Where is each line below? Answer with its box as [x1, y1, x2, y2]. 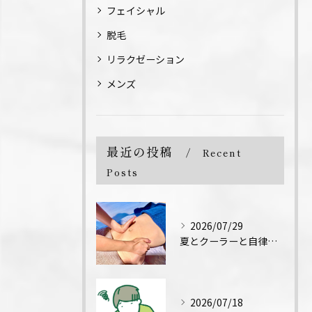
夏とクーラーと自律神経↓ [267, 234, 277, 249]
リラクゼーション [107, 52, 185, 67]
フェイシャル [107, 3, 165, 18]
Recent [202, 146, 242, 160]
